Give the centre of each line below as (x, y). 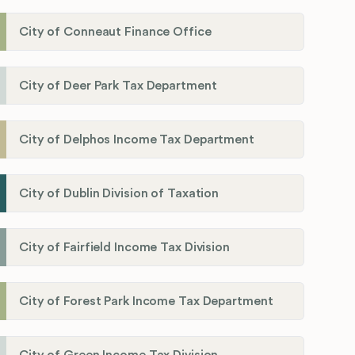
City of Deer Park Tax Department (118, 86)
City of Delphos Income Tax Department (137, 140)
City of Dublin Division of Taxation (119, 194)
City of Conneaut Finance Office (115, 32)
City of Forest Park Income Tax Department (146, 302)
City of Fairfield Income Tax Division (124, 248)
